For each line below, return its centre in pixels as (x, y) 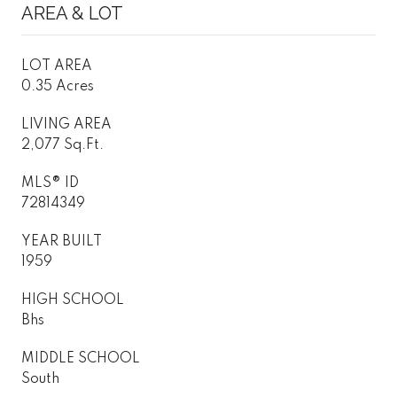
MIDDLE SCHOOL (81, 358)
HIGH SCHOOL (73, 300)
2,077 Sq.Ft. (62, 145)
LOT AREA (57, 66)
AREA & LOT (72, 13)
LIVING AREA (66, 125)
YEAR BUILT (62, 241)
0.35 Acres (58, 86)
